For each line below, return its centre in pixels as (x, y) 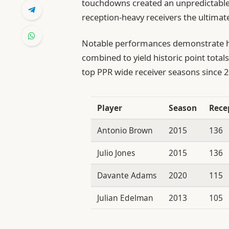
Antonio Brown (125, 130)
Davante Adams (127, 175)
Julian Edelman (125, 198)
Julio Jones (116, 153)
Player (109, 108)
